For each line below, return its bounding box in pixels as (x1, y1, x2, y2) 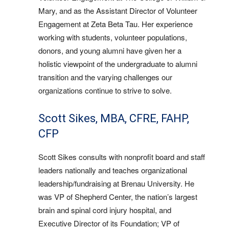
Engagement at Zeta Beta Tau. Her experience (38, 18, 193, 29)
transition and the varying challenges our (38, 72, 172, 82)
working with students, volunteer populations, (38, 32, 187, 42)
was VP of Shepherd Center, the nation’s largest (38, 191, 197, 202)
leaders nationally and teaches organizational (38, 165, 187, 175)
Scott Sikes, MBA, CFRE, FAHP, (38, 112, 189, 125)
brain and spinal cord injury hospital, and (38, 204, 171, 215)
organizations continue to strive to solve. (38, 85, 172, 96)
